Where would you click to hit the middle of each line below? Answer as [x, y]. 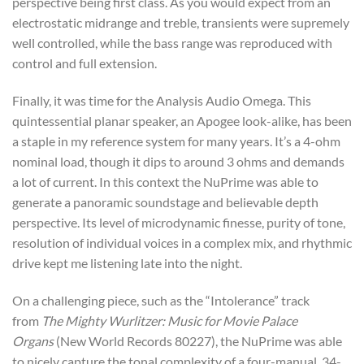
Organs [33, 340]
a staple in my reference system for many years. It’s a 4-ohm [176, 141]
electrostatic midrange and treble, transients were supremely [181, 22]
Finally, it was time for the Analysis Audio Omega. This [162, 100]
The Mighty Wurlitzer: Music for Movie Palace [169, 320]
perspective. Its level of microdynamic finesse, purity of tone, [179, 222]
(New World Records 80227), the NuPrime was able [198, 340]
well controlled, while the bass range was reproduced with [172, 42]
